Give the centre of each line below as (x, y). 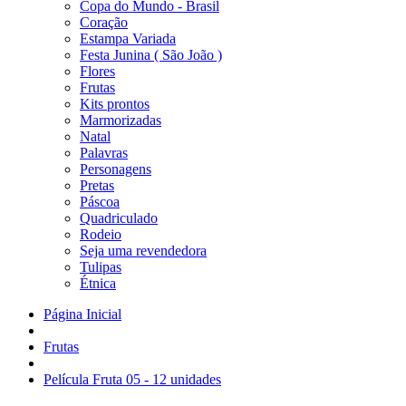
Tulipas (101, 267)
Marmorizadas (121, 120)
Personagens (116, 169)
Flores (97, 71)
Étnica (98, 283)
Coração (104, 22)
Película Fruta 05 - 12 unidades (132, 379)
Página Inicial (82, 314)
